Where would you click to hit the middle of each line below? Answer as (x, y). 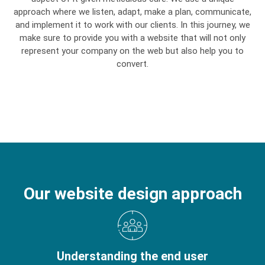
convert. (132, 64)
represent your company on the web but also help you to (132, 51)
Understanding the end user (132, 256)
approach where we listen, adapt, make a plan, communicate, (132, 12)
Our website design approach (132, 193)
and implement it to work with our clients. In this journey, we (132, 25)
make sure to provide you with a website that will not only (132, 38)
